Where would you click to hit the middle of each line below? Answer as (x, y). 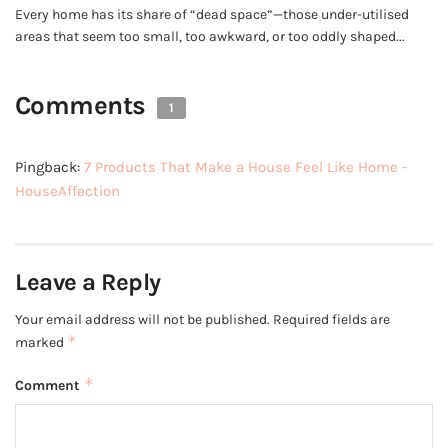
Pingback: (49, 167)
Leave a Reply (88, 282)
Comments (84, 106)
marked (41, 343)
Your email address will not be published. (142, 320)
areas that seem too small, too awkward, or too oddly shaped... (210, 37)
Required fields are (331, 320)
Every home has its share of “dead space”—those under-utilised (212, 15)
